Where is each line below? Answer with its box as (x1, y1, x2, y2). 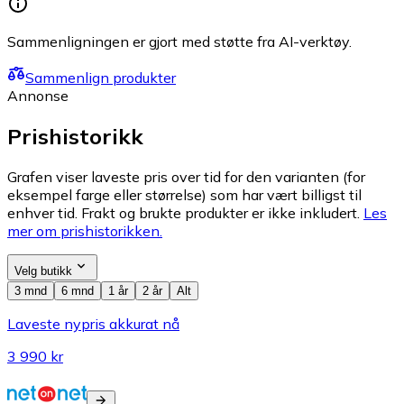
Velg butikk (14, 263, 72, 278)
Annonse (7, 86, 69, 105)
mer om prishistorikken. (7, 221, 162, 240)
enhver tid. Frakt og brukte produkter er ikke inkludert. (7, 203, 360, 222)
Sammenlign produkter (25, 68, 176, 87)
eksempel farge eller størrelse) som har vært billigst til (7, 185, 362, 204)
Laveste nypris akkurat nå (7, 314, 179, 333)
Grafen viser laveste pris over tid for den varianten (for (7, 167, 365, 186)
